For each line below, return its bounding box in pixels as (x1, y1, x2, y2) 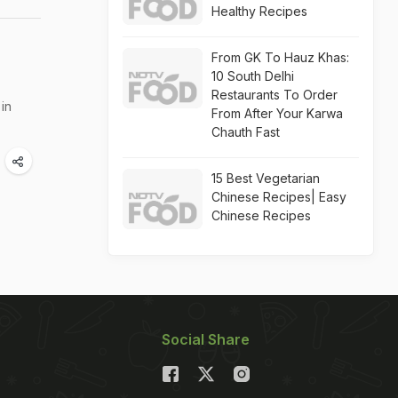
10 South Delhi (211, 68, 294, 84)
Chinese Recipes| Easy (211, 189, 346, 204)
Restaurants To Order (211, 87, 338, 102)
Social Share (162, 330, 250, 348)
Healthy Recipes (211, 4, 307, 19)
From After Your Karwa (211, 106, 343, 121)
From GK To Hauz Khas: (211, 50, 349, 65)
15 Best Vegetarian (211, 171, 320, 186)
